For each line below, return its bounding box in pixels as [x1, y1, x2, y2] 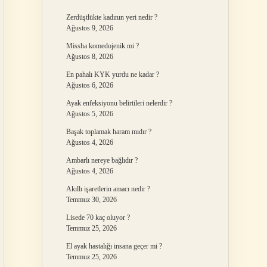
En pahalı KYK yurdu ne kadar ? [66, 70, 159, 79]
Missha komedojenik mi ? [66, 42, 139, 50]
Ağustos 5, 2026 [66, 110, 113, 118]
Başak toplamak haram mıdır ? [66, 128, 151, 136]
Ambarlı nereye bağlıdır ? [66, 156, 138, 164]
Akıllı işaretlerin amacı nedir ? [66, 185, 150, 193]
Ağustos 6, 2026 [66, 81, 113, 89]
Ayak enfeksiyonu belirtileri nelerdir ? [66, 99, 172, 107]
